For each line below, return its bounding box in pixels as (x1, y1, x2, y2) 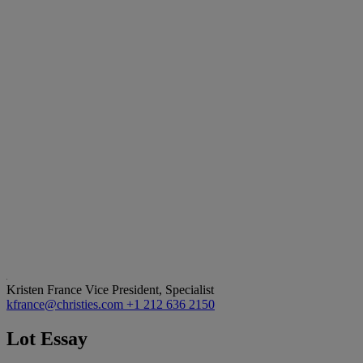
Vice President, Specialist (85, 282, 214, 297)
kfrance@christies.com (6, 297, 126, 311)
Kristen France (6, 282, 85, 297)
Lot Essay (6, 327, 88, 349)
